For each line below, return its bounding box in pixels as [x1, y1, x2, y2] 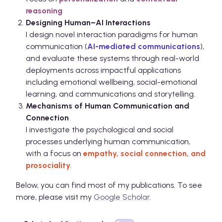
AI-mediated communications [87, 42, 200, 52]
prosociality [26, 161, 70, 170]
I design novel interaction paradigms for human [26, 30, 198, 40]
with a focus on [26, 149, 83, 159]
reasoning [26, 6, 62, 16]
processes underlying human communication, [26, 137, 190, 147]
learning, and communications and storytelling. [26, 89, 195, 99]
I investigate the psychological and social [26, 125, 173, 135]
